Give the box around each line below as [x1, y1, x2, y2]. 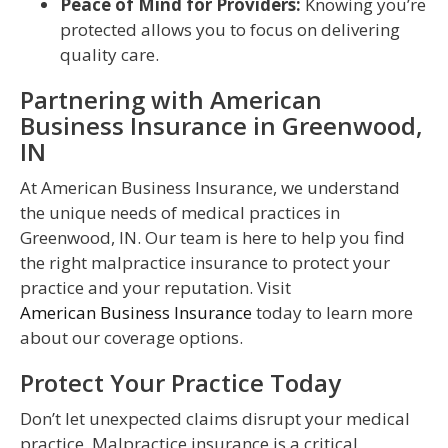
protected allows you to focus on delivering [60, 18, 400, 42]
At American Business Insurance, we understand [20, 176, 400, 200]
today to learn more [252, 301, 413, 325]
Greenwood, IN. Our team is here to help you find [20, 226, 405, 250]
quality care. [60, 43, 159, 67]
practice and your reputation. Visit [20, 276, 291, 300]
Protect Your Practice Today [20, 366, 341, 400]
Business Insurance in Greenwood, [20, 109, 423, 143]
